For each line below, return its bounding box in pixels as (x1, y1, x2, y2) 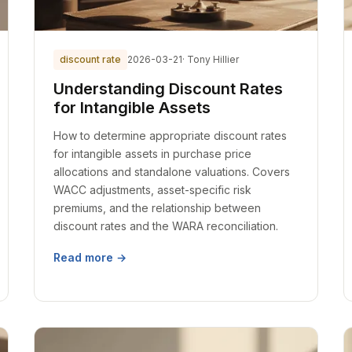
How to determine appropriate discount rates (53, 129, 287, 142)
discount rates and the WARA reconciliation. (53, 219, 278, 233)
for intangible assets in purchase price (53, 147, 251, 160)
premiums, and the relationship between (53, 201, 261, 214)
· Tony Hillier (181, 53, 239, 65)
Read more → (53, 251, 126, 264)
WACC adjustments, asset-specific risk (53, 183, 251, 196)
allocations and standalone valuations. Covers (53, 165, 290, 178)
